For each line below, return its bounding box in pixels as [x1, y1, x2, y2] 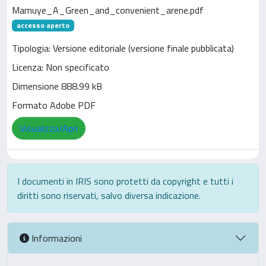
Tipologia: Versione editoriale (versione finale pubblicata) [12, 41, 234, 56]
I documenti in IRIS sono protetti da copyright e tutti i [17, 174, 233, 188]
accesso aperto [16, 20, 69, 31]
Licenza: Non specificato [12, 60, 109, 75]
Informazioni [29, 230, 82, 245]
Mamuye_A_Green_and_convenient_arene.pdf [12, 3, 204, 17]
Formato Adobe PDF [12, 98, 96, 113]
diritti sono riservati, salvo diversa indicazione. [17, 188, 201, 202]
